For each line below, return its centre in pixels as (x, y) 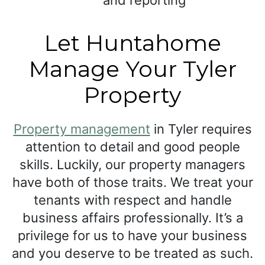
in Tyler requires (201, 129)
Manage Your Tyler (132, 69)
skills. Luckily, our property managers (132, 165)
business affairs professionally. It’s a (132, 218)
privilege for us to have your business (132, 236)
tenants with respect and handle (132, 200)
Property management (82, 129)
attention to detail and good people (132, 147)
